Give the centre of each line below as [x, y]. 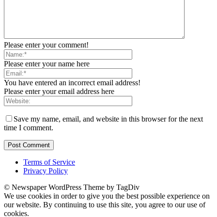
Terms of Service [49, 162]
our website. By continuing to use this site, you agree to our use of [105, 204]
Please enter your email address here [59, 91]
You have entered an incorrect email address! [72, 82]
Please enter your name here [47, 63]
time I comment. [29, 127]
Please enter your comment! [46, 45]
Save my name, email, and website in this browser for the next [108, 119]
